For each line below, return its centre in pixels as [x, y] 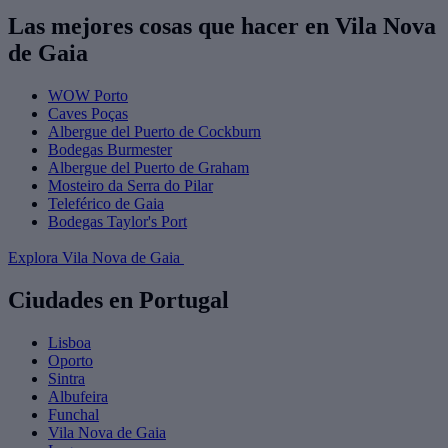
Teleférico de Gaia [106, 203]
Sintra [66, 378]
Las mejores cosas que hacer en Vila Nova [222, 26]
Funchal [73, 414]
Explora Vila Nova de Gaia [96, 257]
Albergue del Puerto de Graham [148, 167]
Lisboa [69, 342]
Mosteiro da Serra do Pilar [130, 185]
